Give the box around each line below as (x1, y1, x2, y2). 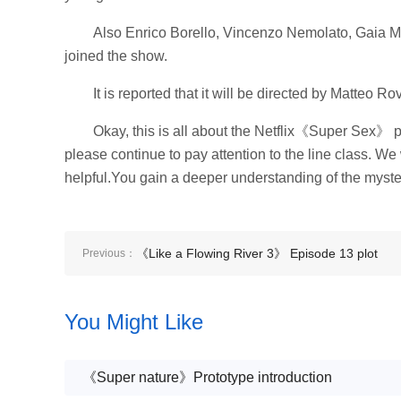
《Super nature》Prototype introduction (82, 369, 332, 385)
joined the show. (64, 47, 167, 64)
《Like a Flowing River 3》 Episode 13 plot (136, 245, 378, 260)
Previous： (82, 246, 136, 260)
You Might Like (64, 309, 203, 334)
